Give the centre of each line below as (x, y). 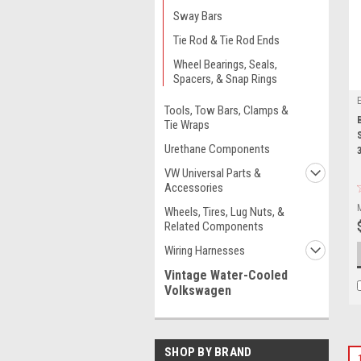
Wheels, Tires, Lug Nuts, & (224, 212)
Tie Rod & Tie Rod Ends (226, 40)
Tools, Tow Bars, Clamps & (226, 110)
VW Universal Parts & (213, 173)
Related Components (214, 226)
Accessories (194, 188)
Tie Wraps (187, 125)
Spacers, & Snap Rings (225, 79)
